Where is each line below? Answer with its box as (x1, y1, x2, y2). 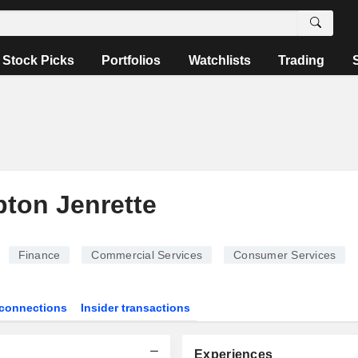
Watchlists (188, 54, 251, 67)
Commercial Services (91, 249, 202, 261)
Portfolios (101, 54, 161, 67)
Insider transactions (81, 301, 191, 314)
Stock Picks (2, 54, 75, 67)
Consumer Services (233, 249, 336, 261)
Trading (278, 54, 325, 67)
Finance (18, 249, 61, 261)
